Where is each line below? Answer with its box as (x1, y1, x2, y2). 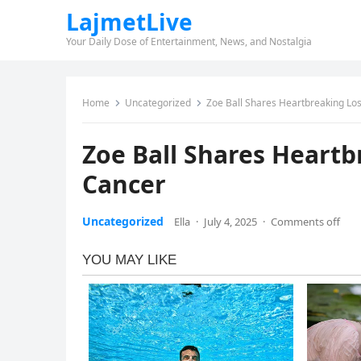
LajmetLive (66, 6, 193, 37)
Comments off (271, 214, 340, 229)
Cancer (82, 168, 166, 201)
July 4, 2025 (204, 214, 257, 229)
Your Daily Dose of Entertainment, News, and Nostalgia (66, 35, 312, 48)
